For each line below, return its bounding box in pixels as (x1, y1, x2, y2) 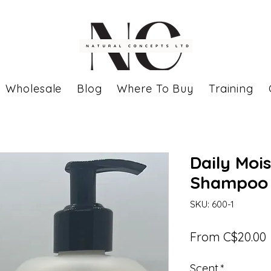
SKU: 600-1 (190, 198, 234, 210)
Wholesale (5, 82, 62, 96)
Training (208, 82, 254, 96)
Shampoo (190, 172, 268, 193)
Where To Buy (117, 82, 194, 96)
